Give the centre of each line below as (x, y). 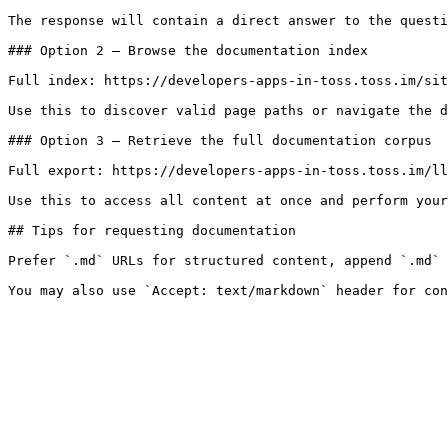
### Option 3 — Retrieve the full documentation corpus (220, 140)
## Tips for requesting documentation (152, 230)
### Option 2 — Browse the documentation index (188, 50)
